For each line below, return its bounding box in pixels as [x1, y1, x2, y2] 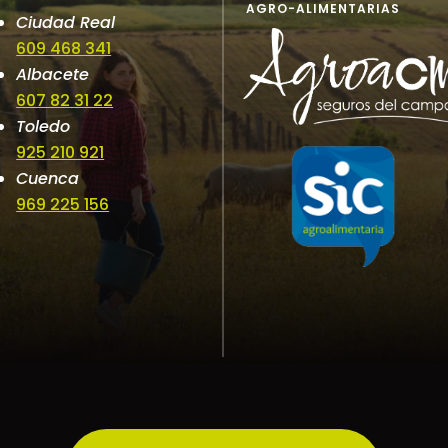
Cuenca [16, 167, 80, 191]
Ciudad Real [16, 11, 116, 35]
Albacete [16, 63, 90, 87]
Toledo [16, 115, 71, 139]
